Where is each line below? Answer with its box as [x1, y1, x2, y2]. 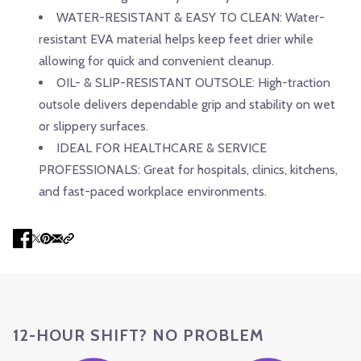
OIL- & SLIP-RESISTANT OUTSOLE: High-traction [56, 74, 330, 90]
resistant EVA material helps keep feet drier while [39, 31, 313, 47]
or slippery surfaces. [39, 118, 148, 134]
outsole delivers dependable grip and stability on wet [39, 96, 335, 112]
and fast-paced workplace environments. [39, 183, 267, 199]
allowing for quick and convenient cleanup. [39, 52, 274, 68]
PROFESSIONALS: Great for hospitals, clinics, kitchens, [39, 161, 338, 177]
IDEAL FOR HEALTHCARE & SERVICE [56, 139, 267, 156]
